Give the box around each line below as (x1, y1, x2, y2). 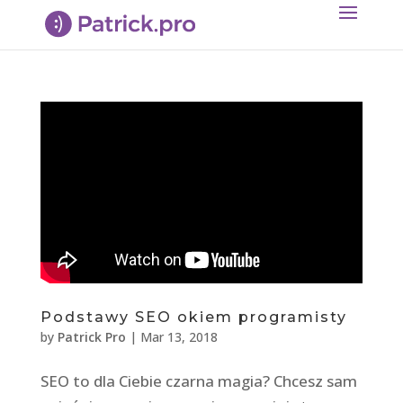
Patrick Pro (57, 327, 126, 345)
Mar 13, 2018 (139, 327, 218, 345)
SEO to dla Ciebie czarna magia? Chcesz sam (40, 370, 357, 391)
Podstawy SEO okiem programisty (40, 308, 347, 326)
